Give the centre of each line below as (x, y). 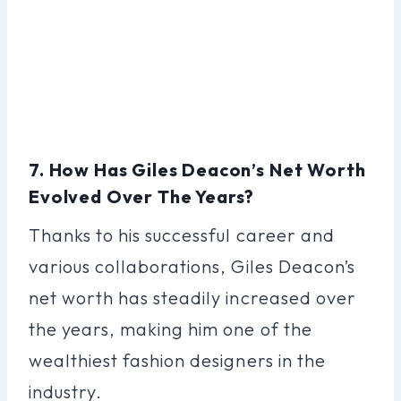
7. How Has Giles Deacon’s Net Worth (197, 169)
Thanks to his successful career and (182, 235)
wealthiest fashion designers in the (177, 360)
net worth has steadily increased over (192, 297)
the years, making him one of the (171, 328)
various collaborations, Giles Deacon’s (192, 266)
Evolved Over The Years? (142, 196)
